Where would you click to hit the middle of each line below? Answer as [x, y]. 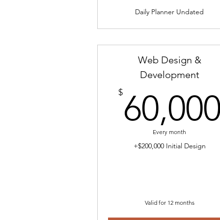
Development [169, 75]
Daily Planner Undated [170, 12]
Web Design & [169, 60]
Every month [170, 132]
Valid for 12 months [169, 203]
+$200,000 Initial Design [169, 146]
